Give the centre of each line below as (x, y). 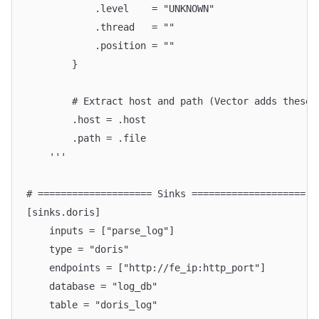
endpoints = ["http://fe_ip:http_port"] (146, 268)
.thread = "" (100, 27)
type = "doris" (78, 250)
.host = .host (86, 120)
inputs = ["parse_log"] (100, 231)
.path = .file (86, 138)
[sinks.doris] (63, 213)
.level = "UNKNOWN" (120, 9)
